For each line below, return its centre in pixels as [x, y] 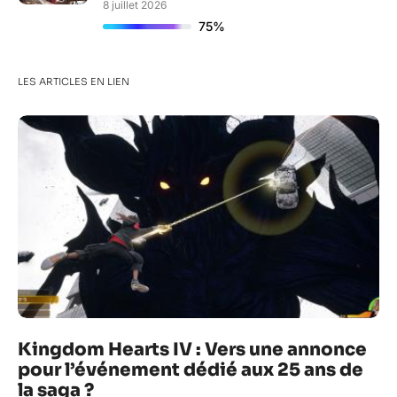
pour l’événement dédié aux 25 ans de [191, 370]
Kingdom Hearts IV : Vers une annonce [192, 350]
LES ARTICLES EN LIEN [74, 82]
